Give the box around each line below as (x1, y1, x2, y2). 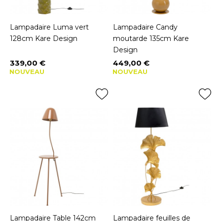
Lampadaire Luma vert (10, 22, 89, 32)
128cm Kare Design (10, 34, 77, 43)
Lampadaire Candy (113, 22, 178, 32)
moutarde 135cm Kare (113, 34, 189, 43)
